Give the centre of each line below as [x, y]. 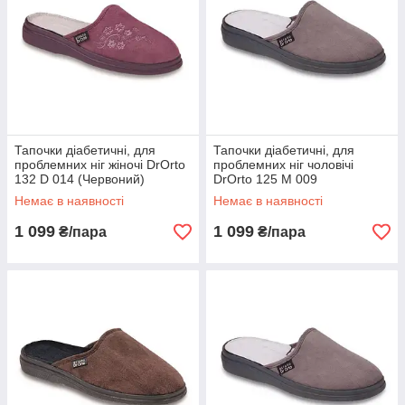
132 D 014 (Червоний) [80, 179]
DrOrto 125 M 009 [265, 179]
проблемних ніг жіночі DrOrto [100, 165]
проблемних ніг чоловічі [283, 165]
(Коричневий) [253, 193]
